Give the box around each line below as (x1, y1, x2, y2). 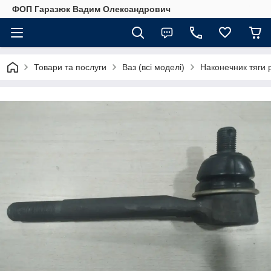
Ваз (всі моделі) (122, 62, 184, 72)
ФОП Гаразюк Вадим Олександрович (12, 4, 171, 14)
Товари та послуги (34, 62, 106, 72)
